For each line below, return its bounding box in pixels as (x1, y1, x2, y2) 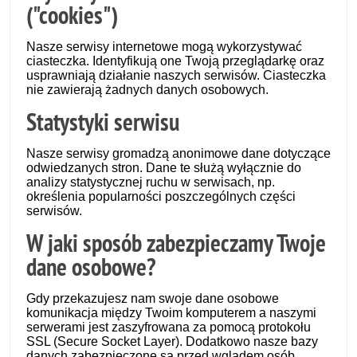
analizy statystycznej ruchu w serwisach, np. (26, 175, 275, 189)
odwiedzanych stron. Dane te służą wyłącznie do (26, 161, 301, 175)
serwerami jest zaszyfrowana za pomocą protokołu (26, 320, 311, 334)
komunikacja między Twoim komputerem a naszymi (26, 306, 316, 320)
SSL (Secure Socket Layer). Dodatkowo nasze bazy (26, 335, 318, 348)
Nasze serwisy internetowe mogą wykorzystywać (26, 40, 302, 53)
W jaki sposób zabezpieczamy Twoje (26, 227, 326, 259)
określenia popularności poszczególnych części (26, 190, 296, 203)
